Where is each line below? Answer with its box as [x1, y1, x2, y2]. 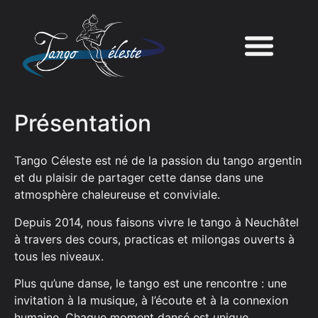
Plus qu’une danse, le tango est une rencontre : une [14, 276, 287, 291]
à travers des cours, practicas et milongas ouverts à [14, 231, 295, 246]
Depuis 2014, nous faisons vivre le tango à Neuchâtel [14, 214, 299, 229]
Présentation [14, 109, 151, 137]
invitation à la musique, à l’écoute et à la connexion [14, 293, 288, 308]
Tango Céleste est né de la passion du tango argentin [14, 153, 302, 168]
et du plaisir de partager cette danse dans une [14, 170, 263, 185]
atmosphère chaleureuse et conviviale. [14, 187, 220, 202]
